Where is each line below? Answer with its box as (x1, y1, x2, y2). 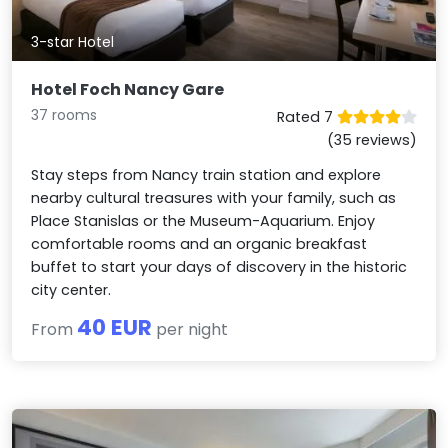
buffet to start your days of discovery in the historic (31, 256, 408, 277)
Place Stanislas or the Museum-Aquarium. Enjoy (31, 210, 376, 231)
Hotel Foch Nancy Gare (31, 77, 225, 101)
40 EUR (77, 311, 153, 343)
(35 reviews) (326, 129, 417, 150)
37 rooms (31, 104, 98, 125)
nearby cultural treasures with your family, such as (31, 187, 397, 208)
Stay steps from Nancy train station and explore (31, 164, 382, 185)
